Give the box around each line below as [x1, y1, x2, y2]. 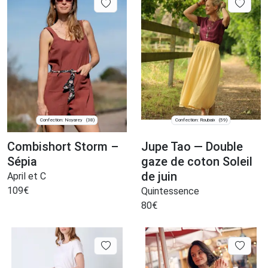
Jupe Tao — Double [141, 139, 243, 154]
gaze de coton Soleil [141, 154, 252, 169]
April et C [7, 170, 46, 182]
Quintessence [141, 185, 199, 197]
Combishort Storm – [7, 139, 118, 154]
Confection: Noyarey [39, 117, 83, 123]
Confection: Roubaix [175, 117, 215, 123]
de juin [141, 169, 177, 184]
